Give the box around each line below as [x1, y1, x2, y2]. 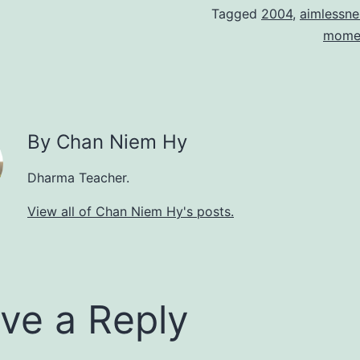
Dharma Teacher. [27, 170, 129, 186]
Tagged [211, 6, 261, 22]
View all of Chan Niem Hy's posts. [27, 203, 234, 220]
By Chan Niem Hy [27, 130, 187, 154]
